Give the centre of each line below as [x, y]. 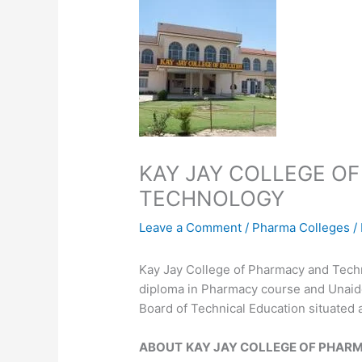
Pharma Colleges [301, 227]
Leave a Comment [191, 227]
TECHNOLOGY [212, 198]
